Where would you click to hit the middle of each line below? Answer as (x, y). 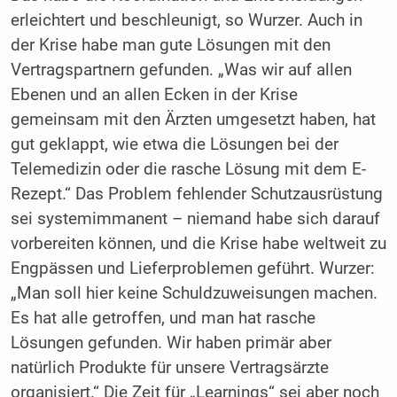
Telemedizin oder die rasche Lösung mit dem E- (188, 169)
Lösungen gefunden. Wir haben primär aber (171, 343)
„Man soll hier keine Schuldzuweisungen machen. (194, 293)
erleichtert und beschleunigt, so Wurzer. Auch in (186, 20)
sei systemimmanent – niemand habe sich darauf (195, 218)
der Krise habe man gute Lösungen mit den (170, 45)
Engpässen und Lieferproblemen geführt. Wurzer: (192, 268)
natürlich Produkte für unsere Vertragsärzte (169, 367)
